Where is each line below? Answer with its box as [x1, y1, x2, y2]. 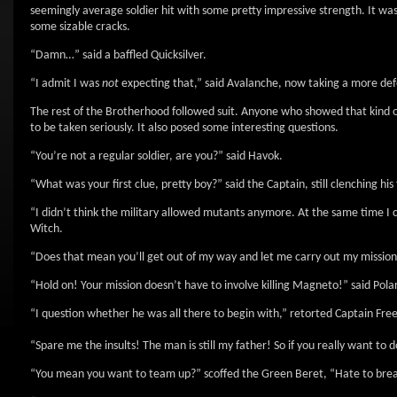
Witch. [30, 222, 63, 236]
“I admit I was [30, 77, 102, 90]
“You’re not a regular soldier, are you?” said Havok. [30, 150, 283, 163]
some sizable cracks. [30, 20, 130, 34]
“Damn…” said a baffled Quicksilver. [30, 49, 206, 62]
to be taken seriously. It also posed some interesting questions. [30, 121, 339, 135]
